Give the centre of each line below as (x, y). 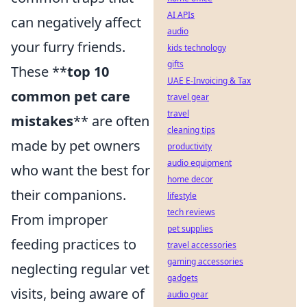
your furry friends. (68, 47)
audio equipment (199, 163)
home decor (190, 179)
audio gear (188, 294)
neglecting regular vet (80, 269)
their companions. (69, 195)
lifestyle (182, 196)
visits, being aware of (78, 293)
